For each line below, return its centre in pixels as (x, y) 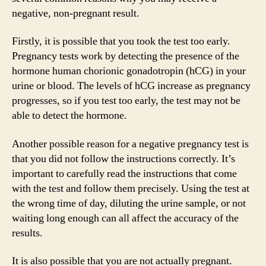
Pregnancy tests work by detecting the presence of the (126, 56)
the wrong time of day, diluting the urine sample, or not (129, 203)
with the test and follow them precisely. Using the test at (131, 188)
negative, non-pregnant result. (76, 13)
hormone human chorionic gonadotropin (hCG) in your (129, 71)
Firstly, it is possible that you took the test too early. (121, 41)
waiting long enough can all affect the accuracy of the (125, 218)
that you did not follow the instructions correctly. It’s (123, 159)
